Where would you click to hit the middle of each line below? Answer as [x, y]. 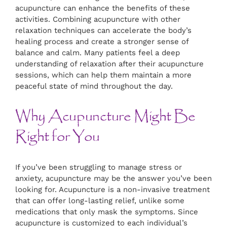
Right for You [58, 137]
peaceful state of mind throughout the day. [94, 86]
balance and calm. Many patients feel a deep [98, 53]
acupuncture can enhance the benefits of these [103, 8]
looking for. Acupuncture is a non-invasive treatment [112, 190]
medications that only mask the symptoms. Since [107, 212]
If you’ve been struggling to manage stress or [99, 167]
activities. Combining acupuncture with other [98, 20]
